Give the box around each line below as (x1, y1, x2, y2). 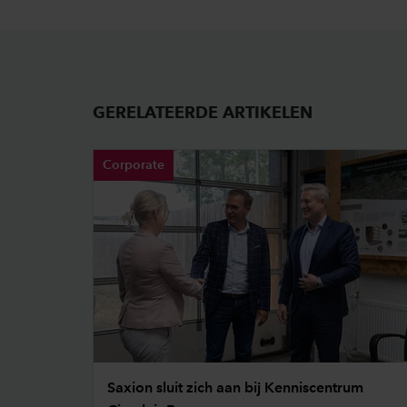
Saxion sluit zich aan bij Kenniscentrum (107, 379, 363, 397)
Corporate (103, 157, 164, 173)
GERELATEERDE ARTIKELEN (93, 103, 313, 122)
